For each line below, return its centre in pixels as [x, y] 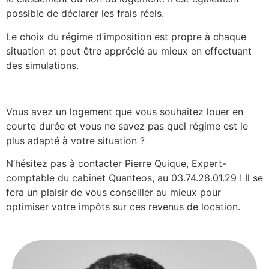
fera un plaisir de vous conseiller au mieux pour [113, 192]
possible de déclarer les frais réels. [86, 14]
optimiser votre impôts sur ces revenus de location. [123, 207]
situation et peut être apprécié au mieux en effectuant [129, 51]
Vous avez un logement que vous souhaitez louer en [125, 111]
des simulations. [44, 65]
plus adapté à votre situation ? [77, 140]
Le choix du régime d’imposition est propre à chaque [126, 36]
